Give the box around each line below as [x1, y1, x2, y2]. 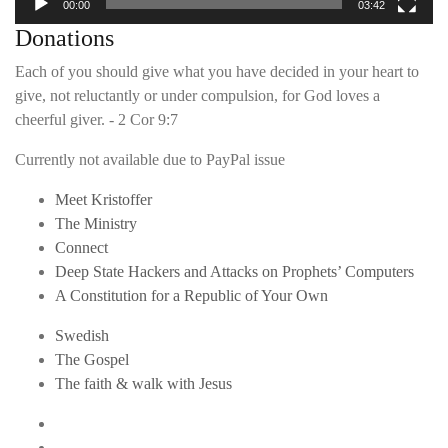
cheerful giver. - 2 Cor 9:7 [15, 111, 178, 129]
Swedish [55, 327, 109, 345]
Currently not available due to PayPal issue [15, 151, 285, 169]
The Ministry [55, 215, 137, 233]
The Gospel [55, 351, 129, 369]
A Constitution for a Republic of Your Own [55, 287, 328, 305]
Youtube [54, 414, 107, 432]
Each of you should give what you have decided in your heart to [15, 63, 419, 81]
